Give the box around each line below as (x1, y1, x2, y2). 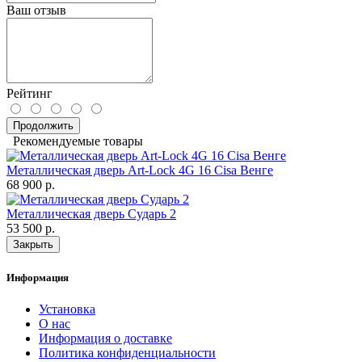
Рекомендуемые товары (6, 134, 143, 149)
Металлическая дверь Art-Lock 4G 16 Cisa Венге (6, 163, 273, 178)
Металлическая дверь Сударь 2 (6, 207, 176, 221)
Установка (39, 301, 95, 316)
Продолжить (13, 120, 74, 133)
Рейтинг (6, 86, 53, 101)
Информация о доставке (39, 330, 172, 345)
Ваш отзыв (6, 3, 66, 18)
